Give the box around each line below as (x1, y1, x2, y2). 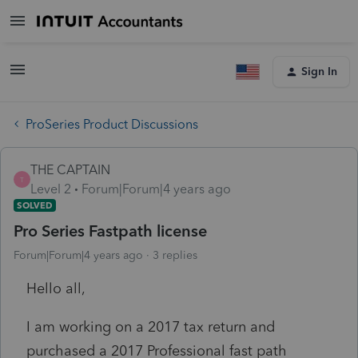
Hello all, (26, 279, 86, 297)
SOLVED (17, 199, 53, 211)
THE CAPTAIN (30, 161, 110, 177)
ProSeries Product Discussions (26, 116, 198, 132)
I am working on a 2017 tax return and (26, 317, 275, 336)
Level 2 (30, 181, 71, 197)
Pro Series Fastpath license (14, 221, 207, 241)
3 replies (153, 248, 197, 262)
